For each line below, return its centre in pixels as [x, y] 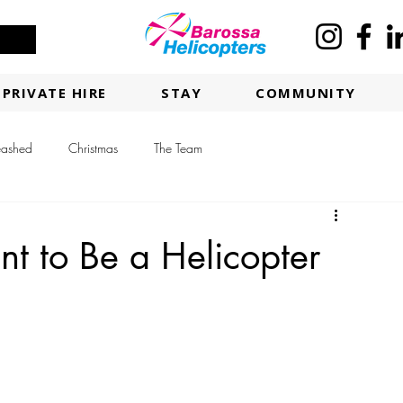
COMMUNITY [306, 93]
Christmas [93, 148]
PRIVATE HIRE [54, 93]
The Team [178, 148]
